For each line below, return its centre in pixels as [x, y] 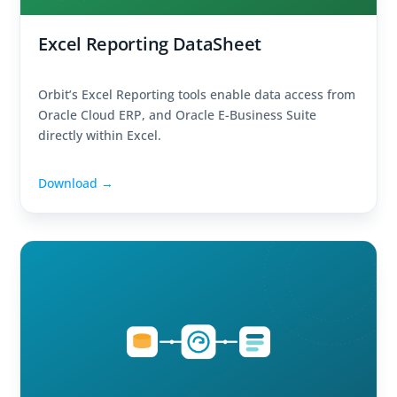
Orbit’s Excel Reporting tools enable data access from [197, 95]
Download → [76, 183]
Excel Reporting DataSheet [150, 44]
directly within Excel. [100, 136]
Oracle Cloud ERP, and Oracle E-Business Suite [178, 115]
